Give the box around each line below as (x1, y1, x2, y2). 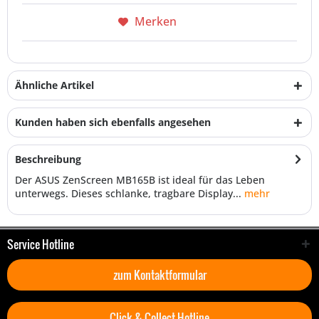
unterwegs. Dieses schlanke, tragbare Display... (15, 187, 241, 201)
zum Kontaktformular (113, 266, 206, 284)
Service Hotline (7, 236, 74, 253)
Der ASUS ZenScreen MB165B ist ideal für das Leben (15, 173, 265, 187)
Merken (134, 14, 177, 30)
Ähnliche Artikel (15, 78, 94, 93)
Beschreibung (15, 152, 81, 167)
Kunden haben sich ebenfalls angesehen (15, 115, 211, 130)
